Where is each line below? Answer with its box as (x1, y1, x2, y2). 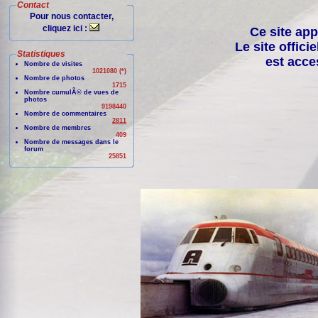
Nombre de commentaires (24, 110, 106, 117)
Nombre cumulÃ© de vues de (24, 89, 119, 96)
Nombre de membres (24, 124, 91, 131)
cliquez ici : (43, 23, 89, 33)
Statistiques (17, 49, 65, 59)
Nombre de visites (24, 60, 82, 67)
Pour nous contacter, (30, 11, 114, 21)
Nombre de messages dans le (24, 138, 119, 146)
